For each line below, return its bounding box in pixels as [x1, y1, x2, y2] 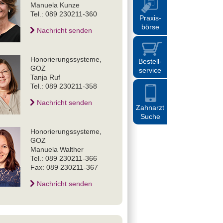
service [139, 66, 161, 74]
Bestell [138, 57, 159, 65]
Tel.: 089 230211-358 [30, 82, 97, 90]
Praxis [139, 14, 159, 22]
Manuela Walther [30, 145, 84, 153]
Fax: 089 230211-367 [30, 163, 98, 171]
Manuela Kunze [30, 1, 80, 9]
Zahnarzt [136, 104, 164, 111]
